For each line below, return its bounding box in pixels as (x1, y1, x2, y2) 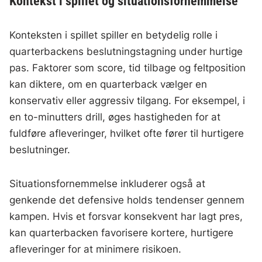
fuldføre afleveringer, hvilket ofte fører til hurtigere (9, 127, 244, 140)
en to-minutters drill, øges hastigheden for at (9, 111, 221, 123)
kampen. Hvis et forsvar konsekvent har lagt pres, (9, 211, 243, 223)
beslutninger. (9, 144, 71, 156)
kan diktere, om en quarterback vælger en (9, 78, 208, 91)
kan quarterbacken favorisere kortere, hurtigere (9, 227, 234, 239)
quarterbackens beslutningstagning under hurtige (9, 46, 243, 58)
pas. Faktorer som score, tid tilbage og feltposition (9, 62, 246, 74)
